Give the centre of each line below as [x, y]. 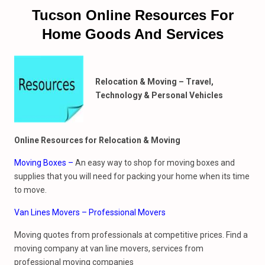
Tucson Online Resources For [132, 15]
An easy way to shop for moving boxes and [155, 163]
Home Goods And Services [132, 34]
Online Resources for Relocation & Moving [97, 140]
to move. [30, 190]
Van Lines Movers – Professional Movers [90, 212]
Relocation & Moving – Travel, [154, 82]
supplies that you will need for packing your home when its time [132, 176]
